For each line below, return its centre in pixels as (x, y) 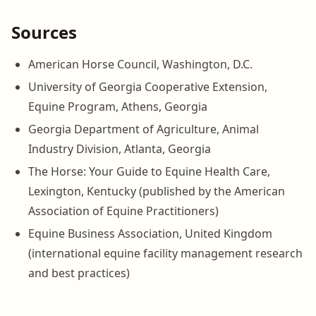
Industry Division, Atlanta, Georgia (120, 148)
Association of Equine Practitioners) (123, 211)
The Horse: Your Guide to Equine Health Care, (149, 171)
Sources (44, 32)
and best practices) (79, 273)
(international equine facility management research (165, 253)
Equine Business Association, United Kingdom (150, 233)
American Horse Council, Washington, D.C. (140, 64)
